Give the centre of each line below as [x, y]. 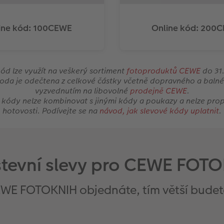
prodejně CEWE [158, 90]
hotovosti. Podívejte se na [51, 110]
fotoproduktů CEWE [163, 70]
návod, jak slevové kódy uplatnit [159, 110]
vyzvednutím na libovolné [82, 90]
